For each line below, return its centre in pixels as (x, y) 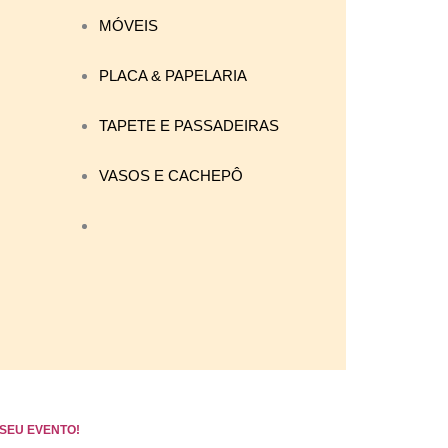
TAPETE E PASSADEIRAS (189, 126)
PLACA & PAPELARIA (173, 76)
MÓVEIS (128, 26)
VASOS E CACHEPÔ (171, 176)
